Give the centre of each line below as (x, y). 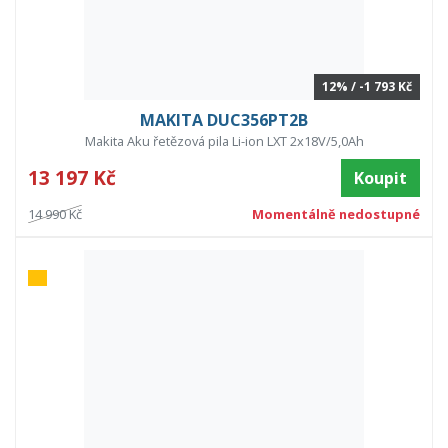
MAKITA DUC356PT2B (224, 120)
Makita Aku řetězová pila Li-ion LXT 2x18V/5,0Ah (224, 141)
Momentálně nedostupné (335, 214)
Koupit (380, 178)
